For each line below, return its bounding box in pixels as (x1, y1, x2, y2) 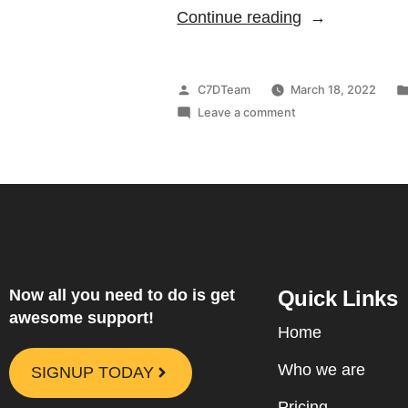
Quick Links (277, 285, 398, 311)
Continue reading (177, 7, 302, 26)
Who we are (277, 360, 365, 379)
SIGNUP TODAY (31, 362, 154, 382)
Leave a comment (197, 105, 296, 119)
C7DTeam (197, 82, 250, 97)
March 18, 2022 (291, 82, 377, 97)
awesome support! (9, 308, 154, 327)
